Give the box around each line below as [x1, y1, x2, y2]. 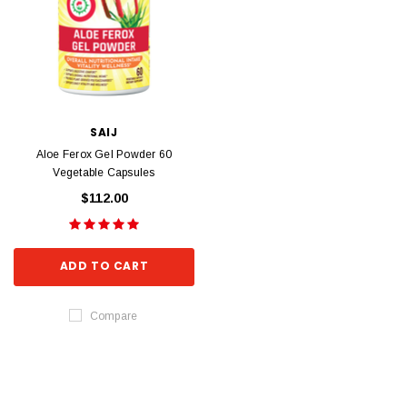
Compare [89, 309, 138, 323]
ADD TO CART [59, 258, 149, 274]
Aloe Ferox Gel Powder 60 [35, 147, 173, 161]
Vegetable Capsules [53, 165, 155, 179]
